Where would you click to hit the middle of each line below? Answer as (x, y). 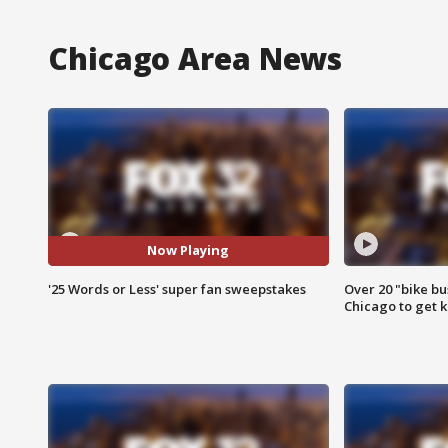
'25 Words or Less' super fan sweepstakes (177, 288)
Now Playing (188, 250)
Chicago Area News (195, 58)
